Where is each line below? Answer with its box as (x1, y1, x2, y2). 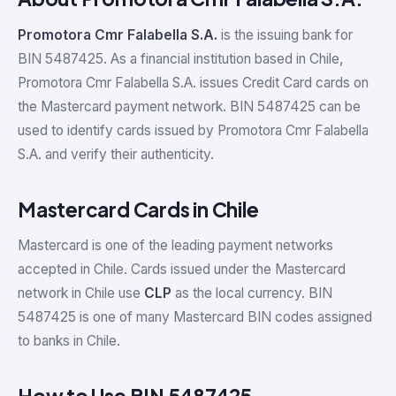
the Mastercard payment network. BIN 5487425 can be (18, 97, 361, 115)
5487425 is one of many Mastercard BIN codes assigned (18, 308, 372, 325)
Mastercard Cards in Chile (18, 196, 259, 222)
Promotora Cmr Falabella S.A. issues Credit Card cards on (18, 73, 369, 91)
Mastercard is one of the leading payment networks (18, 236, 333, 254)
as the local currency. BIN (171, 284, 332, 301)
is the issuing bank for (217, 26, 353, 43)
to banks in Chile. (18, 331, 120, 349)
